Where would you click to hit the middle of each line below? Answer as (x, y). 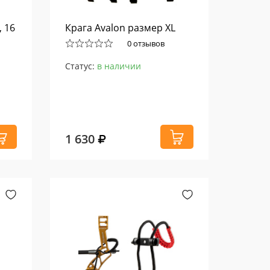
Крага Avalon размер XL (121, 28)
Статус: (81, 66)
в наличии (119, 66)
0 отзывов (146, 43)
